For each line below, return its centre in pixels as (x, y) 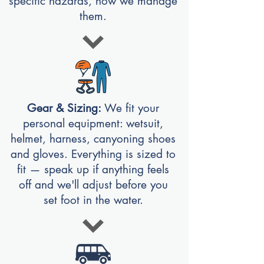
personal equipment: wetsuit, (93, 123)
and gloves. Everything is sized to (93, 154)
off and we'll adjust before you (93, 185)
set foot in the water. (93, 200)
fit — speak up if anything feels (93, 169)
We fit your (132, 108)
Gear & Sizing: (66, 108)
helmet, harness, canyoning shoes (93, 139)
